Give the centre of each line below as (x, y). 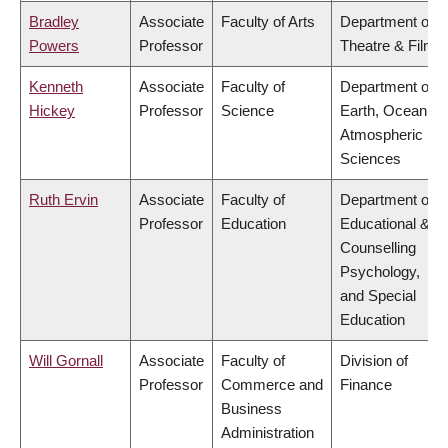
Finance (366, 385)
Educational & (385, 224)
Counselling (378, 248)
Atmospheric (381, 135)
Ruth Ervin (63, 200)
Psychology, (380, 272)
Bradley (54, 22)
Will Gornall (66, 361)
